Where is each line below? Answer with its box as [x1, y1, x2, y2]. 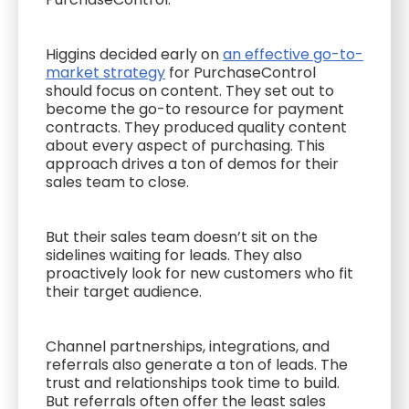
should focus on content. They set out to [46, 80, 334, 101]
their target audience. [46, 281, 202, 302]
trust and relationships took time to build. [46, 372, 340, 393]
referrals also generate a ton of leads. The [46, 354, 348, 375]
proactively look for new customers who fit [46, 263, 353, 284]
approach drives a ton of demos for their [46, 153, 339, 174]
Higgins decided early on [46, 44, 223, 65]
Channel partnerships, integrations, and [46, 336, 330, 357]
